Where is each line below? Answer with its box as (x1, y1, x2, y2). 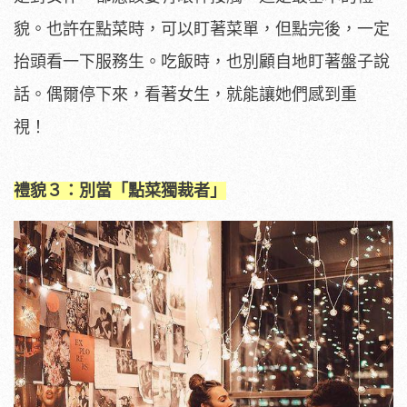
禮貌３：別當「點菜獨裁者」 (14, 181, 226, 200)
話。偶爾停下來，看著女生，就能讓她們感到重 (14, 84, 357, 104)
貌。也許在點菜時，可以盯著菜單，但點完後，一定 (14, 19, 390, 38)
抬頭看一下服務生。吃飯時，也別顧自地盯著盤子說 (14, 52, 390, 71)
